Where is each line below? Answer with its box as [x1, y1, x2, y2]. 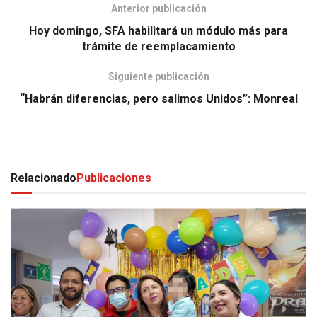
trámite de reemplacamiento [81, 39, 236, 53]
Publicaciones [76, 171, 151, 185]
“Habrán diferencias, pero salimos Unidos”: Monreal [19, 91, 298, 105]
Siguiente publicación [108, 70, 209, 82]
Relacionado [11, 171, 76, 185]
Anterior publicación [110, 2, 207, 14]
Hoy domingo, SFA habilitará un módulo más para [29, 23, 288, 38]
